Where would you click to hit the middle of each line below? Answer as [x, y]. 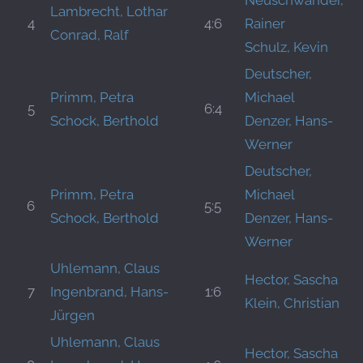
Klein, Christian [292, 303]
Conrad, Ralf [90, 35]
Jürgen [73, 315]
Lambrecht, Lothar [109, 11]
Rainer [265, 23]
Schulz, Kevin [286, 47]
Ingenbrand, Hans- [109, 292]
